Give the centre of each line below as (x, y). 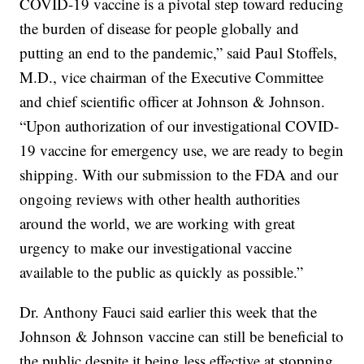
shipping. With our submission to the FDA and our (179, 174)
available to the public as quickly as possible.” (162, 271)
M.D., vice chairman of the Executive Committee (172, 76)
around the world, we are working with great (158, 223)
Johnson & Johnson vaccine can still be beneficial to (182, 336)
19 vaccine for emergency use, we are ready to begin (182, 149)
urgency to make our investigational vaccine (156, 247)
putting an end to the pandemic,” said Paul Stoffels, (179, 52)
